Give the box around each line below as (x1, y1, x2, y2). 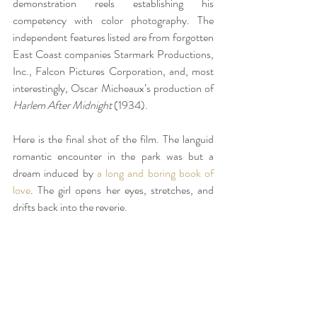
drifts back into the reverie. (13, 199, 127, 216)
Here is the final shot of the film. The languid (13, 131, 214, 148)
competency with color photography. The (13, 12, 214, 29)
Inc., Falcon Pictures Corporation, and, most (13, 63, 214, 80)
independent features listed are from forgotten (13, 29, 214, 46)
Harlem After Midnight (13, 97, 114, 114)
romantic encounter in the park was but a (13, 148, 214, 165)
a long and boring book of (96, 165, 214, 182)
